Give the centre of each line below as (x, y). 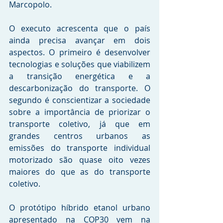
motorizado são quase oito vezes (80, 160)
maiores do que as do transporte (80, 172)
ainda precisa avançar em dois (80, 40)
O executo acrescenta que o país (80, 28)
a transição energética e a (80, 76)
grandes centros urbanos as (80, 136)
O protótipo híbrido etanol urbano (80, 208)
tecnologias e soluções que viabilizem (80, 64)
